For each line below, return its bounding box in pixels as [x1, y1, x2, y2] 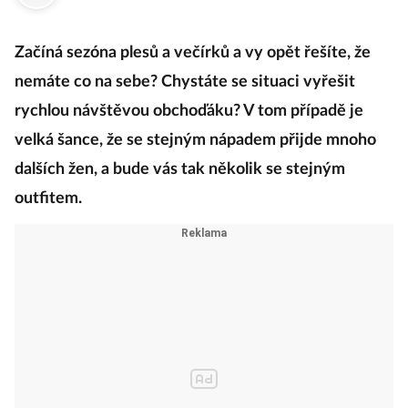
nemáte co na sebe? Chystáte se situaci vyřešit [15, 74, 355, 90]
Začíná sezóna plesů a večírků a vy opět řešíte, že [15, 45, 371, 61]
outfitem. [15, 190, 86, 207]
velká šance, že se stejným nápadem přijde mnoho [15, 132, 376, 148]
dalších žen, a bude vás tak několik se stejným [15, 161, 345, 178]
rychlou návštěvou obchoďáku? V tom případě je [15, 103, 363, 119]
